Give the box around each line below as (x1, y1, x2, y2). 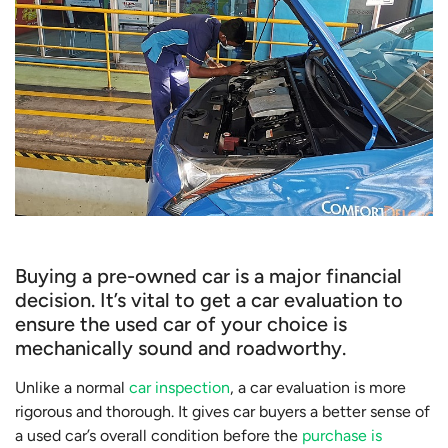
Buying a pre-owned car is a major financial (15, 264, 402, 289)
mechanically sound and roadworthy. (15, 336, 346, 361)
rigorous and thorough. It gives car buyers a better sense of (15, 402, 430, 422)
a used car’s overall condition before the (15, 426, 302, 446)
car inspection (129, 378, 230, 398)
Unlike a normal (15, 378, 129, 398)
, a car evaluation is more (230, 378, 406, 398)
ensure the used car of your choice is (15, 312, 347, 337)
